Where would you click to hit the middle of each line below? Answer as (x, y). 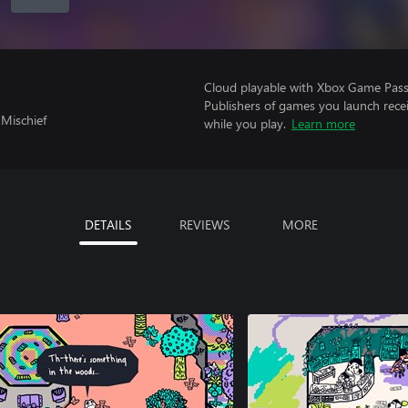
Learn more (323, 123)
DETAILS (108, 224)
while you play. (245, 123)
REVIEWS (204, 224)
